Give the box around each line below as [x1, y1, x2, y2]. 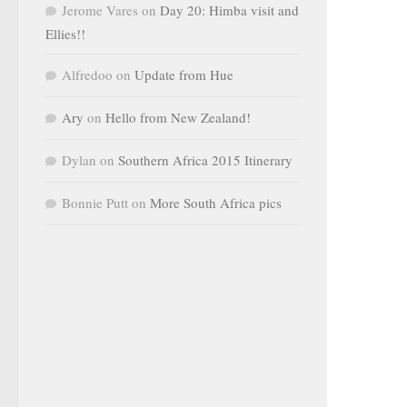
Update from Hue [134, 65, 233, 84]
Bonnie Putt [62, 194, 128, 212]
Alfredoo [62, 65, 113, 84]
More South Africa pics [150, 194, 282, 212]
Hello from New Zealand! [105, 108, 251, 126]
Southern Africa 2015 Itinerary [118, 151, 293, 169]
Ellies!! [45, 25, 85, 43]
